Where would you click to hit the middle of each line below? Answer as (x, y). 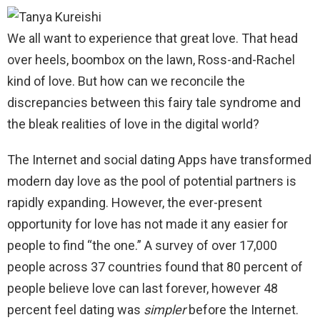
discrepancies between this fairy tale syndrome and (154, 103)
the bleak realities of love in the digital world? (133, 124)
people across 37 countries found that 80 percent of (155, 267)
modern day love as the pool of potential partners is (152, 181)
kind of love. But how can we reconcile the (126, 81)
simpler (165, 310)
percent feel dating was (75, 310)
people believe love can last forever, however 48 (142, 289)
